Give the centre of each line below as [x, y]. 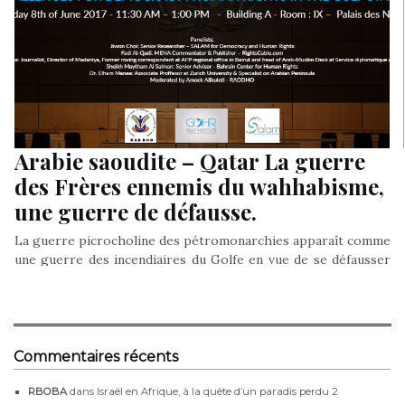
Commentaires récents [96, 357]
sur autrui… [49, 279]
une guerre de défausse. [136, 212]
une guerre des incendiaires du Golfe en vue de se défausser [202, 260]
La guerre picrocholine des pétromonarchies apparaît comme [202, 241]
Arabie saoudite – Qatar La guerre [190, 161]
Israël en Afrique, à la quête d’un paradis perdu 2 [217, 392]
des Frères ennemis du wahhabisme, [199, 187]
